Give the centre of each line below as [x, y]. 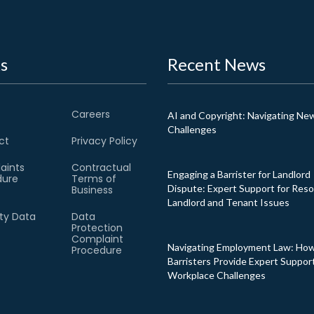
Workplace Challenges [217, 275]
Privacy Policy [104, 141]
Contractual [101, 168]
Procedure [96, 251]
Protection [97, 228]
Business [92, 190]
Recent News [217, 64]
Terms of [94, 179]
